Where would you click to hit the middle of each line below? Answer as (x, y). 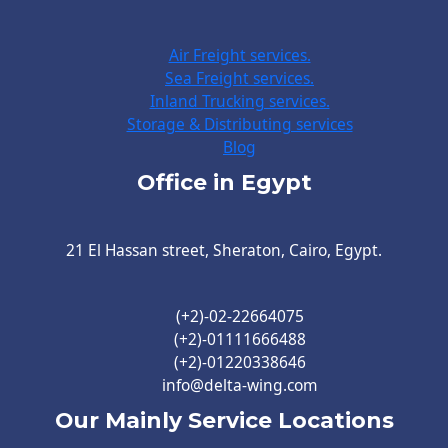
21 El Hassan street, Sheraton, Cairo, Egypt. (224, 249)
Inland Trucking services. (239, 101)
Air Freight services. (239, 55)
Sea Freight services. (239, 78)
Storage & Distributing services (239, 124)
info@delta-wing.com (239, 385)
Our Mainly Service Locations (224, 420)
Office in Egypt (224, 182)
